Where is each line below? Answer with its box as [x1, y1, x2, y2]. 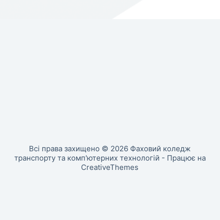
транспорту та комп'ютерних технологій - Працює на [14, 153, 206, 163]
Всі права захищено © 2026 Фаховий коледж [29, 143, 191, 153]
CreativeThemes [81, 162, 139, 172]
